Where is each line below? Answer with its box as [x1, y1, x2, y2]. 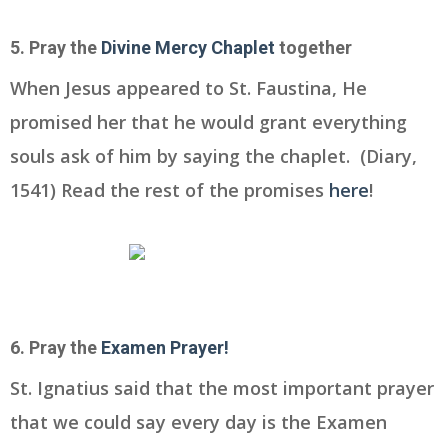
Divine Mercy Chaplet [101, 37, 275, 59]
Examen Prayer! [101, 337, 229, 359]
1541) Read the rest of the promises [10, 178, 329, 203]
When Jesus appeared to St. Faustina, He [10, 76, 367, 101]
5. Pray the [10, 37, 101, 59]
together [275, 37, 352, 59]
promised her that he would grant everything [10, 110, 407, 135]
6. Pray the [10, 337, 101, 359]
